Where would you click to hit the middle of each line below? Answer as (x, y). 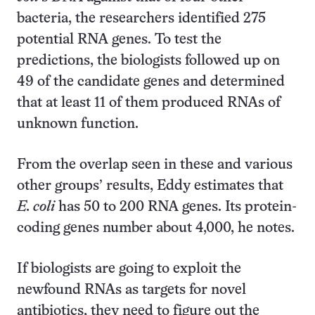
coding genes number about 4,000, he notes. (156, 228)
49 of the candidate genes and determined (151, 82)
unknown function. (78, 124)
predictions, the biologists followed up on (148, 61)
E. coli (36, 207)
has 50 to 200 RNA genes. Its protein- (176, 207)
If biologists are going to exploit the (129, 269)
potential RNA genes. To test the (119, 40)
